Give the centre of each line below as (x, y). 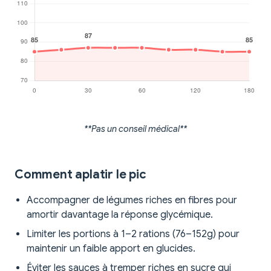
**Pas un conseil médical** (135, 129)
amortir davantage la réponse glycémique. (120, 215)
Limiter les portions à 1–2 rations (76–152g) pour (133, 234)
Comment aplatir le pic (80, 175)
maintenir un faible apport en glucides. (111, 249)
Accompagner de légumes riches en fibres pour (132, 201)
